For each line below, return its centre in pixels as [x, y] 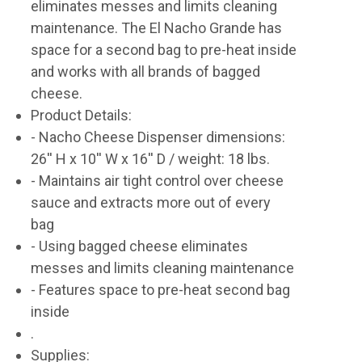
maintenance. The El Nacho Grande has [156, 28]
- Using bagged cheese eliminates [139, 246]
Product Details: [81, 115]
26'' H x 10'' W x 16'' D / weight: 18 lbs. [150, 159]
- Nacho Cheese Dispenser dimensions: [158, 137]
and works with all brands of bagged [145, 72]
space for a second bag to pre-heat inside [163, 50]
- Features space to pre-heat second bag [160, 290]
